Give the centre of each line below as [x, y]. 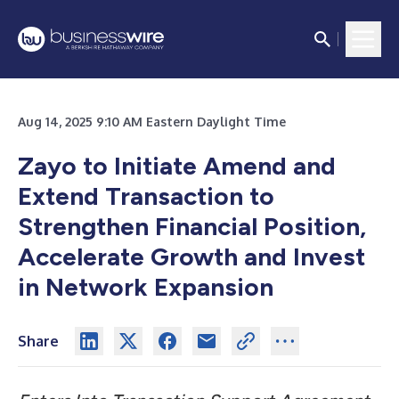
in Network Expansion [146, 287]
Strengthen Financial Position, [192, 226]
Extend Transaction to [146, 196]
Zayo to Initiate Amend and [177, 166]
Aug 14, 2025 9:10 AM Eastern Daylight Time [152, 122]
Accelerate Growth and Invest [191, 256]
